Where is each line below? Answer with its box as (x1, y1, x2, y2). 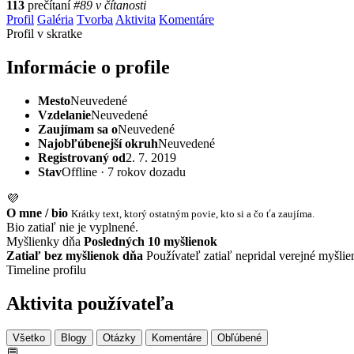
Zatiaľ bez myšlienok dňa (6, 248, 143, 262)
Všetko (13, 332, 45, 345)
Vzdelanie (38, 107, 91, 122)
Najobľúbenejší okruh (38, 136, 158, 150)
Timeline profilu (6, 262, 86, 277)
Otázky (103, 332, 136, 345)
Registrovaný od (38, 150, 126, 164)
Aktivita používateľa (6, 292, 174, 314)
